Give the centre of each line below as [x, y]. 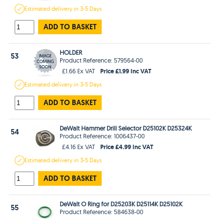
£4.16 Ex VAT [79, 146]
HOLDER [71, 52]
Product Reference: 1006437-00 [102, 136]
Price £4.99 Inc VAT [127, 146]
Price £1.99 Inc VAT [126, 71]
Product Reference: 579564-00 [101, 60]
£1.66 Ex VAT [79, 71]
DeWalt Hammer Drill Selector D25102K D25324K [126, 128]
